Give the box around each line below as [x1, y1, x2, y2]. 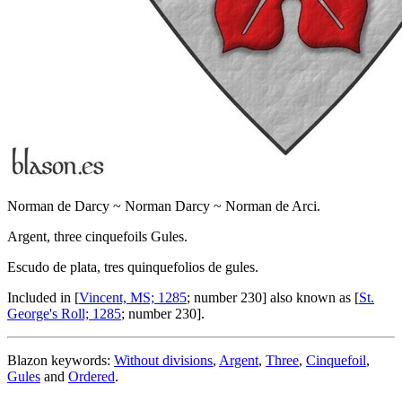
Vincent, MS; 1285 [79, 290, 187, 306]
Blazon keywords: [7, 353, 114, 369]
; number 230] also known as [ [187, 290, 359, 306]
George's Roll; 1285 [7, 306, 121, 322]
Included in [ [7, 290, 79, 306]
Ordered [68, 369, 115, 385]
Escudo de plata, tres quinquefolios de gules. [7, 259, 258, 275]
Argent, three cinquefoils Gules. [7, 229, 188, 245]
